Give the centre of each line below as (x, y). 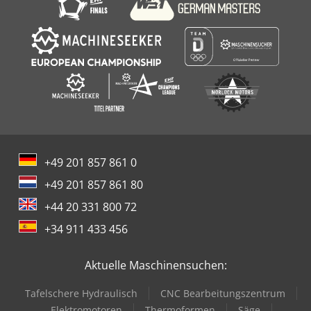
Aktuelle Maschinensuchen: (155, 265)
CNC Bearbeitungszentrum (223, 293)
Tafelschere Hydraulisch (81, 293)
